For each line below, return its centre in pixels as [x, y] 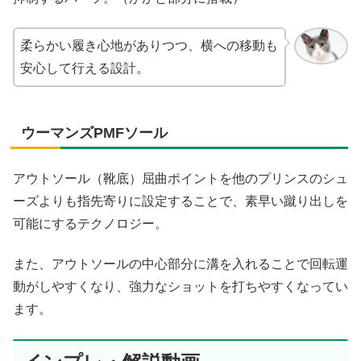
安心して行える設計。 [85, 68]
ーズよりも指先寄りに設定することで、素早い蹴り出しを [180, 201]
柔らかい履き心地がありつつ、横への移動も [149, 46]
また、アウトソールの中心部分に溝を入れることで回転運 [180, 264]
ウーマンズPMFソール [94, 133]
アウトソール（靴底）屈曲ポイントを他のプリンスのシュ [180, 179]
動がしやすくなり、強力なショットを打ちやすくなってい [180, 287]
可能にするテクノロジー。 [90, 224]
